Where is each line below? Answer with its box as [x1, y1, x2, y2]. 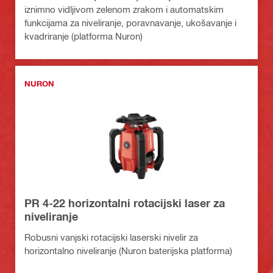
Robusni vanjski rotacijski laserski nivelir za [24, 232, 198, 243]
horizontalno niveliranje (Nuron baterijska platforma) [24, 245, 232, 257]
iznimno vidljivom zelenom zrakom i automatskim [24, 4, 224, 15]
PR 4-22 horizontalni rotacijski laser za [24, 196, 225, 210]
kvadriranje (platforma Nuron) [24, 30, 143, 42]
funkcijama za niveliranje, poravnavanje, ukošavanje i [24, 17, 236, 29]
